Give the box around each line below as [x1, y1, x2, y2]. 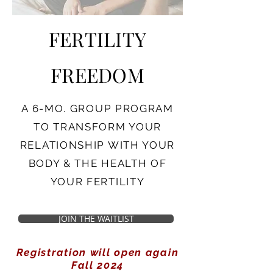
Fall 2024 [71, 259, 124, 271]
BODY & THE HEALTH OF [28, 157, 167, 169]
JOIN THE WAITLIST [58, 213, 134, 224]
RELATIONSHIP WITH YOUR [19, 139, 175, 151]
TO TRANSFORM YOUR [34, 121, 161, 133]
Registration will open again [16, 246, 179, 258]
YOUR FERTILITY [50, 175, 145, 188]
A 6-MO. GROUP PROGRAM [21, 102, 174, 115]
